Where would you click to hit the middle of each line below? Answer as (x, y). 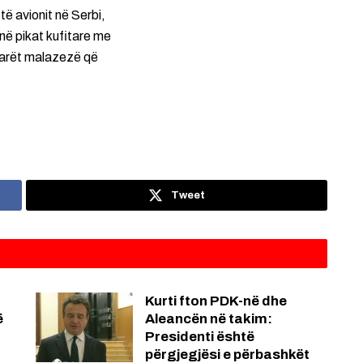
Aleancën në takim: (209, 319)
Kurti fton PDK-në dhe (216, 301)
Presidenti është (200, 337)
